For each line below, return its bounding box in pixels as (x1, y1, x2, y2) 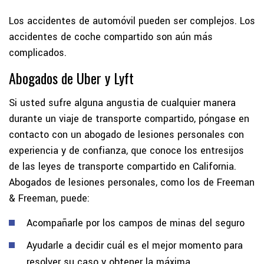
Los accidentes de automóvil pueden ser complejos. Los (9, 14, 255, 28)
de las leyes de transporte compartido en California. (9, 159, 236, 173)
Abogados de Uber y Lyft (9, 67, 134, 88)
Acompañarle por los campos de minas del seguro (27, 216, 245, 230)
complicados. (9, 45, 67, 60)
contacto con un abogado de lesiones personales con (9, 127, 244, 141)
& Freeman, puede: (9, 191, 90, 205)
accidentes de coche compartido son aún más (9, 29, 213, 44)
